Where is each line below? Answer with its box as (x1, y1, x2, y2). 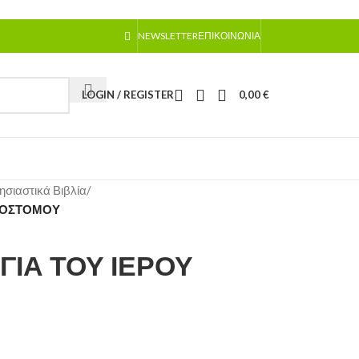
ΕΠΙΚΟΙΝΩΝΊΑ (198, 30, 260, 42)
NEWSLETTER (138, 30, 198, 42)
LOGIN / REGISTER (82, 88, 174, 101)
